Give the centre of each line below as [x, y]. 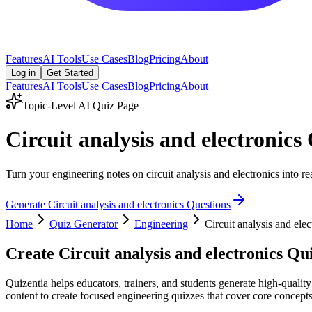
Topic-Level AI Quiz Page [80, 106]
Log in [23, 73]
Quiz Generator [84, 224]
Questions [207, 204]
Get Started [70, 73]
